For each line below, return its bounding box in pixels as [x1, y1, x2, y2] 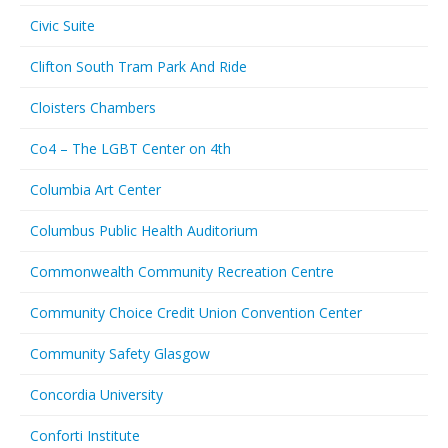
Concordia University [30, 385, 163, 404]
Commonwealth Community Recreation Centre [30, 262, 334, 281]
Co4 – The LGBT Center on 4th [30, 139, 231, 158]
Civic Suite [30, 16, 95, 35]
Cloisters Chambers [30, 98, 156, 117]
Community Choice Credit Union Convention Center [30, 303, 362, 322]
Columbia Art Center [30, 180, 161, 199]
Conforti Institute [30, 426, 140, 445]
